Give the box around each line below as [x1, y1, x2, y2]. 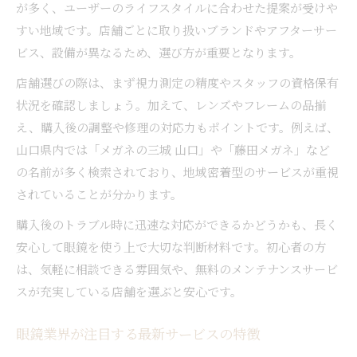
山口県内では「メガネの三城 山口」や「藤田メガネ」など [16, 140, 330, 158]
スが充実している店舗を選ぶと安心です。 [16, 282, 242, 300]
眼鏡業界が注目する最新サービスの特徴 [16, 326, 260, 347]
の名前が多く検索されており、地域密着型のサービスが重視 [16, 163, 339, 180]
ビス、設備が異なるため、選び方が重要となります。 [16, 43, 301, 61]
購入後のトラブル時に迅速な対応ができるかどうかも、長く [16, 215, 338, 233]
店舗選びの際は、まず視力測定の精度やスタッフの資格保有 [16, 73, 339, 91]
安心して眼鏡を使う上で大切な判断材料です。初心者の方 [16, 237, 326, 255]
